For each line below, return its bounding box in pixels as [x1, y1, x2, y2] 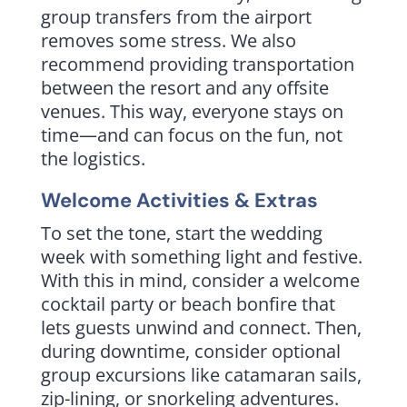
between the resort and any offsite [40, 74, 329, 100]
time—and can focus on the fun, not [40, 122, 342, 147]
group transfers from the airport [40, 4, 312, 29]
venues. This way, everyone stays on [40, 98, 343, 124]
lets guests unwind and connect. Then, [40, 314, 362, 340]
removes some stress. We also [40, 27, 296, 53]
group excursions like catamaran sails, [40, 362, 362, 387]
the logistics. [40, 145, 145, 171]
